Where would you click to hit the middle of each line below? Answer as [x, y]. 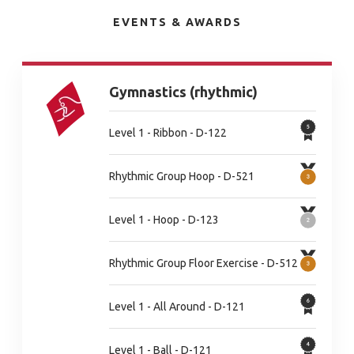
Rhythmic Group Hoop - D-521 [182, 176]
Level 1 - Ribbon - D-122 [168, 132]
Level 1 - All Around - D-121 [177, 306]
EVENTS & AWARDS [177, 22]
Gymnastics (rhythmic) [183, 92]
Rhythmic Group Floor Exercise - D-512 [203, 263]
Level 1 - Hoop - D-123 [164, 219]
